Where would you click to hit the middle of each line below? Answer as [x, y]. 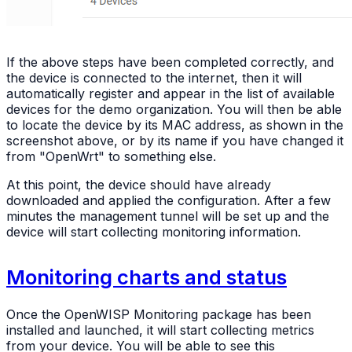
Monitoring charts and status [147, 277]
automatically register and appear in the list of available [170, 94]
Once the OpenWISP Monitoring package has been [159, 314]
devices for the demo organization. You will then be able [174, 110]
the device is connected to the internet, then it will [154, 78]
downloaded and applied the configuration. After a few [169, 201]
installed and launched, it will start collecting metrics [160, 330]
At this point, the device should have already [139, 185]
